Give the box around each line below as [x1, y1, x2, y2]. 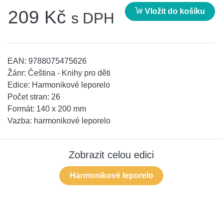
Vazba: [7, 116, 34, 125]
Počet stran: [7, 93, 51, 102]
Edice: [7, 81, 32, 90]
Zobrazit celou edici [69, 149, 154, 161]
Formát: [7, 105, 36, 113]
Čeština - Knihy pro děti [28, 69, 111, 78]
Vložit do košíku [142, 6, 205, 15]
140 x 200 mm [36, 105, 86, 113]
